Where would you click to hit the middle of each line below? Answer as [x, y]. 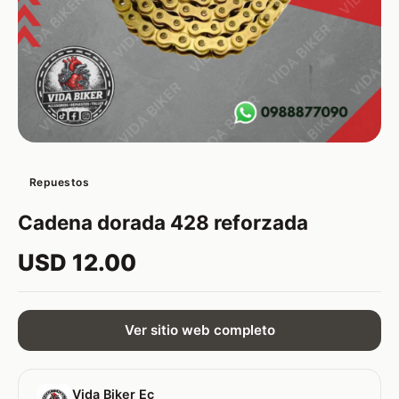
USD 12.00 [77, 262]
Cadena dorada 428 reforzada [163, 222]
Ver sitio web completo [199, 330]
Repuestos [59, 182]
